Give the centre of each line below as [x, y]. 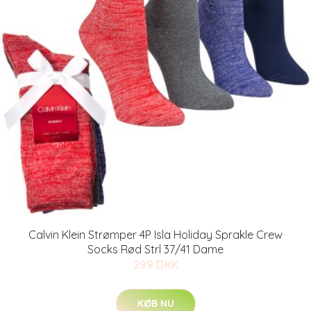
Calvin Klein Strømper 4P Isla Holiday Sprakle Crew [155, 235]
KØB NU [155, 303]
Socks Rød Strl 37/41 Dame [155, 249]
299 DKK [155, 264]
